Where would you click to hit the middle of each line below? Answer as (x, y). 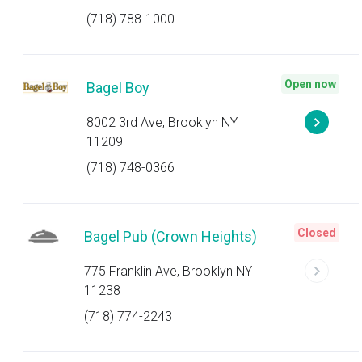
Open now (310, 84)
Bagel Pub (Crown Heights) (170, 236)
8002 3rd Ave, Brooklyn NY (162, 122)
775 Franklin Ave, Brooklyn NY (168, 271)
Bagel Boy (118, 88)
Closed (317, 233)
